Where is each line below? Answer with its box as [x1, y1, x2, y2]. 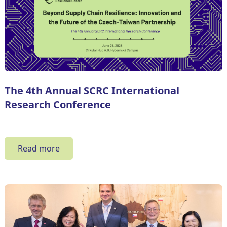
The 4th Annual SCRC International [4, 83, 179, 97]
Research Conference [4, 97, 111, 111]
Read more [17, 142, 60, 154]
